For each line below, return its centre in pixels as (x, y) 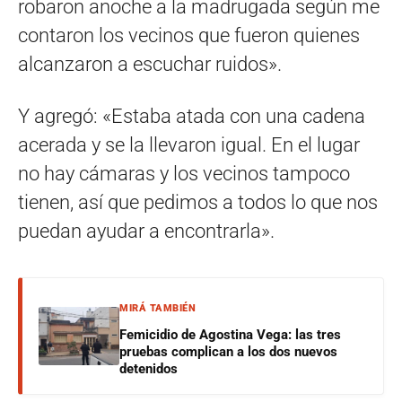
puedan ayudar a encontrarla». (146, 231)
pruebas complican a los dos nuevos (228, 351)
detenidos (149, 368)
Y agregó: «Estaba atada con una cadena (192, 116)
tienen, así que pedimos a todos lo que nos (198, 202)
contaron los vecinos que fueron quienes (189, 35)
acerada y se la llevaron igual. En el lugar (189, 144)
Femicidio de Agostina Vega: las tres (230, 334)
